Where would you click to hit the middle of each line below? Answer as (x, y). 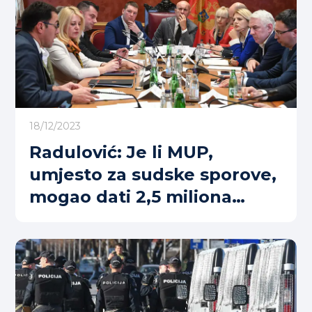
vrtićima (65, 219)
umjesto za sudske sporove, (153, 174)
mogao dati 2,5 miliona (131, 196)
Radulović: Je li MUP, (121, 152)
